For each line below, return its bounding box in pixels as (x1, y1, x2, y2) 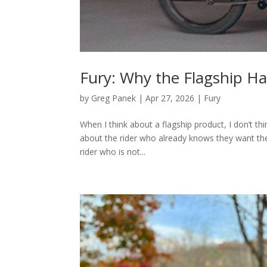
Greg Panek (91, 92, 136, 104)
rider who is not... (80, 146, 146, 158)
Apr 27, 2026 (145, 92, 195, 104)
